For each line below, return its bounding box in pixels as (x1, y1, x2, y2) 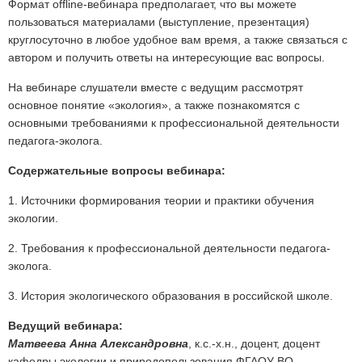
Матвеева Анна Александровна (8, 337, 188, 351)
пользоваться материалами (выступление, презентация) (8, 15, 309, 29)
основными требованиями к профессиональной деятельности (8, 116, 339, 130)
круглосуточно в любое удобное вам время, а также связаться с (8, 33, 347, 47)
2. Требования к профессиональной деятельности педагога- (8, 242, 330, 255)
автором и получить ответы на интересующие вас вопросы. (8, 51, 325, 65)
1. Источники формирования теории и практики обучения (8, 194, 314, 208)
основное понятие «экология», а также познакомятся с (8, 99, 300, 112)
